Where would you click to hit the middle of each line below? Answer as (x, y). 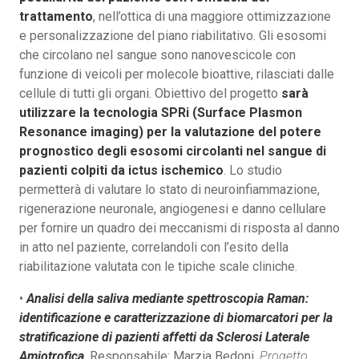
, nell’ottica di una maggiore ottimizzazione (212, 16)
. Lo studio (253, 170)
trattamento (56, 16)
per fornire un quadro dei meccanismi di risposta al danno (179, 228)
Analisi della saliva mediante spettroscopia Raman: (167, 298)
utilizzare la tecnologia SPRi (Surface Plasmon (161, 112)
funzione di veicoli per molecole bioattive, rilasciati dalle (177, 74)
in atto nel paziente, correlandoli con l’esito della (154, 247)
